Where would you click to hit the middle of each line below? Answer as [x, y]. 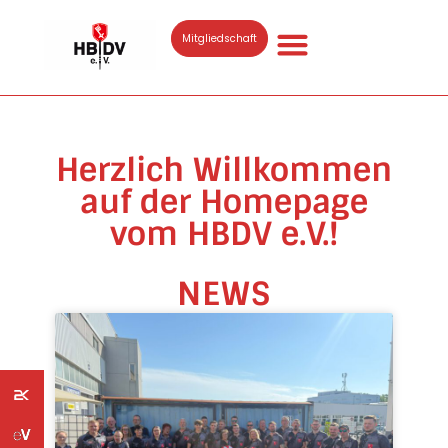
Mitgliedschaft [219, 38]
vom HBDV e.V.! [224, 233]
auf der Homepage [224, 201]
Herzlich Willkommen [224, 169]
